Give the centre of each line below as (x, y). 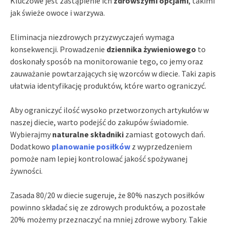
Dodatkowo (31, 146)
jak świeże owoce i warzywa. (58, 12)
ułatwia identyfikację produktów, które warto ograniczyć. (108, 85)
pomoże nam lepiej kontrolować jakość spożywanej (99, 158)
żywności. (26, 171)
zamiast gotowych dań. (164, 134)
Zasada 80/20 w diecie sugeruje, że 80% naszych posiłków (107, 195)
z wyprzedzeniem (161, 146)
